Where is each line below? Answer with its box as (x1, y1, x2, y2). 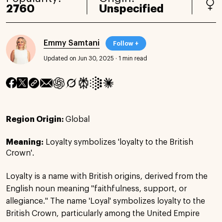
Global (65, 115, 90, 123)
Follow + (113, 40, 139, 47)
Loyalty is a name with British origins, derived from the (6, 172, 208, 180)
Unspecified (99, 3, 164, 14)
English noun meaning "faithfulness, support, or (6, 184, 187, 193)
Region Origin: (6, 115, 65, 123)
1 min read (118, 55, 147, 61)
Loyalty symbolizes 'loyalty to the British (46, 138, 193, 146)
